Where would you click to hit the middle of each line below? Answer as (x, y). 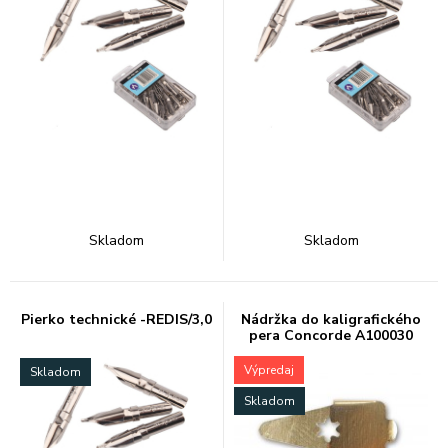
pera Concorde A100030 (331, 335)
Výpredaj (269, 369)
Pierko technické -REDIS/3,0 (116, 319)
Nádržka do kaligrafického (331, 319)
